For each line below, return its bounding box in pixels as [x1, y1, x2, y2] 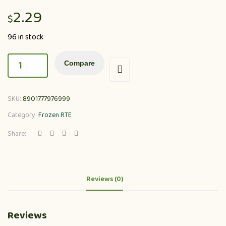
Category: [8, 109, 38, 121]
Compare [64, 59, 95, 67]
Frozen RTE [38, 109, 72, 121]
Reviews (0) [86, 173, 123, 185]
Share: [8, 128, 26, 139]
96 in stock [8, 30, 43, 43]
